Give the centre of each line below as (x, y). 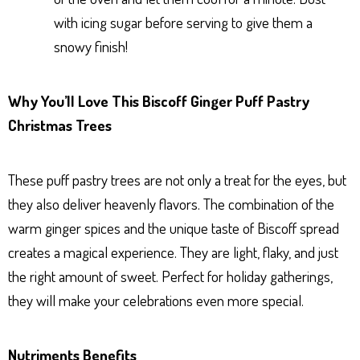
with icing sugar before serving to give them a (183, 22)
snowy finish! (91, 46)
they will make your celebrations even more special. (156, 300)
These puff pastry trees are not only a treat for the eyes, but (177, 179)
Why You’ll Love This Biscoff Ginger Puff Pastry (159, 100)
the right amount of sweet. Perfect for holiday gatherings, (170, 276)
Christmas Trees (60, 125)
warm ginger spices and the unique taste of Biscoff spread (174, 227)
